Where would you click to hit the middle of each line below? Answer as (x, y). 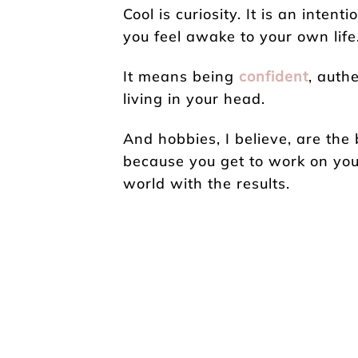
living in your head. (194, 98)
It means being (181, 76)
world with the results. (207, 183)
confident (274, 76)
